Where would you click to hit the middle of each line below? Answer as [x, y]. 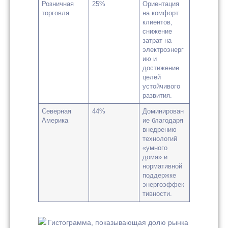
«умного [155, 148]
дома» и [155, 157]
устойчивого [162, 86]
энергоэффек [164, 184]
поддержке [160, 175]
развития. [158, 95]
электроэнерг [163, 50]
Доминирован [163, 111]
